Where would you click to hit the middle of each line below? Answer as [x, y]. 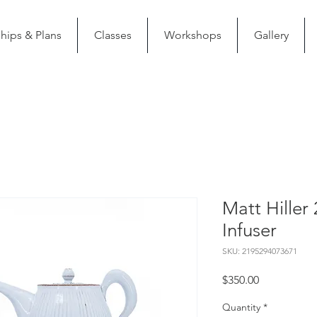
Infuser [249, 230]
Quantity [241, 307]
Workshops [192, 35]
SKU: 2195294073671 [260, 251]
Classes [113, 35]
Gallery [271, 35]
